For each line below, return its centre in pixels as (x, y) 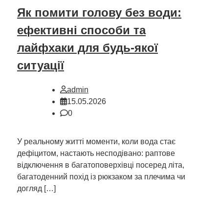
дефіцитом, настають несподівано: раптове (96, 153)
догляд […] (36, 188)
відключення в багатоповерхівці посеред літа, (101, 165)
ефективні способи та (81, 30)
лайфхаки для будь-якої (88, 47)
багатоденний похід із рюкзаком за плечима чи (101, 176)
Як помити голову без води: (99, 12)
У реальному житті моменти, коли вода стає (96, 141)
